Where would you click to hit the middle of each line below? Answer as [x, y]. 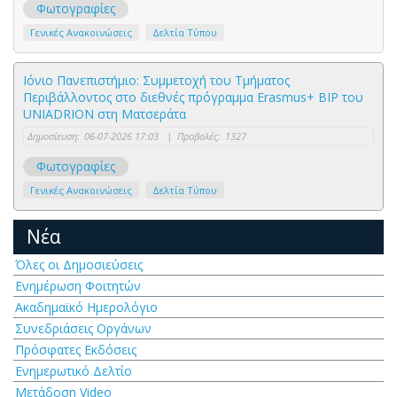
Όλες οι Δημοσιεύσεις [79, 264]
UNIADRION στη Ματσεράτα [105, 113]
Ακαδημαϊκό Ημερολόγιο [86, 307]
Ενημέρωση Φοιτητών [78, 285]
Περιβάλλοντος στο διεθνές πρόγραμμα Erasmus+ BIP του [193, 97]
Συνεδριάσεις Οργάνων [83, 328]
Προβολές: [199, 136]
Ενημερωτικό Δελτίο [74, 370]
